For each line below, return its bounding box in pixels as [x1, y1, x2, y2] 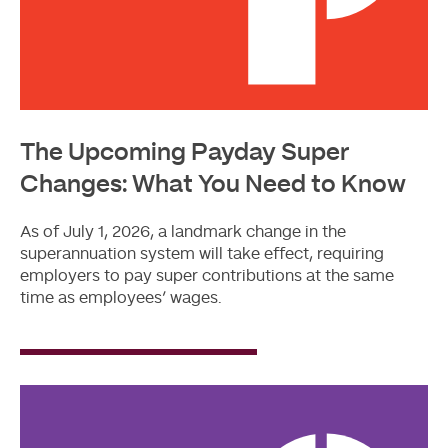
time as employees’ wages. [20, 289, 222, 306]
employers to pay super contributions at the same [20, 267, 394, 284]
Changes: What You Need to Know [20, 172, 406, 197]
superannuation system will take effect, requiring [20, 245, 384, 262]
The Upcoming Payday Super [20, 140, 349, 165]
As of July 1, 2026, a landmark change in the [20, 223, 346, 240]
